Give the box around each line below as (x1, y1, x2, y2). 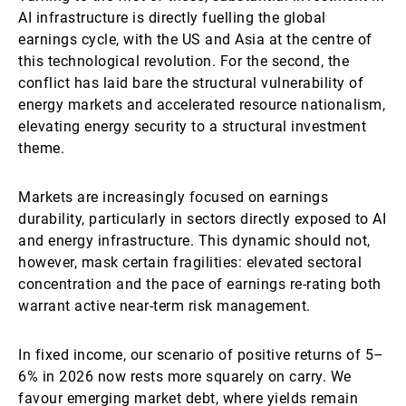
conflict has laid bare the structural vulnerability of (18, 74, 363, 92)
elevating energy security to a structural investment (18, 118, 366, 135)
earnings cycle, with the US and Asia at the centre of (18, 31, 372, 48)
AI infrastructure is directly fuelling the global (18, 9, 326, 26)
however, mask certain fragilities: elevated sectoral (18, 254, 362, 271)
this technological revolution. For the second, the (18, 53, 349, 70)
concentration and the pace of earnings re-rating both (18, 275, 382, 293)
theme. (18, 140, 64, 157)
